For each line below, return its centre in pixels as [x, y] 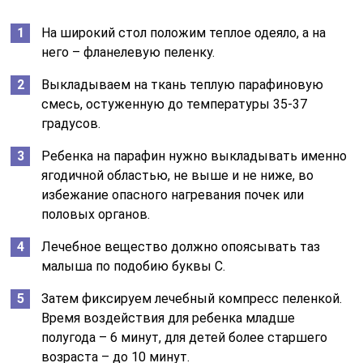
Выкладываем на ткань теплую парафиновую [183, 84]
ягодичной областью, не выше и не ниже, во [178, 175]
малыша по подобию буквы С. [134, 266]
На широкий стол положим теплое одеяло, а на [184, 32]
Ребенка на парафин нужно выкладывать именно [194, 156]
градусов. [71, 123]
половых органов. [96, 214]
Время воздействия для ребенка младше [169, 318]
